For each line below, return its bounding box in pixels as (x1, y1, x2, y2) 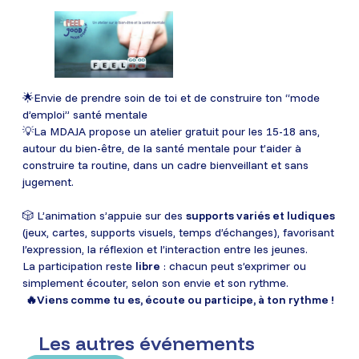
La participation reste (22, 258, 135, 273)
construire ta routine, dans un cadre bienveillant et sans (22, 157, 309, 172)
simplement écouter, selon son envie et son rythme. (22, 275, 288, 290)
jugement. (22, 174, 74, 189)
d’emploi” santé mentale (22, 107, 147, 122)
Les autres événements (38, 331, 255, 356)
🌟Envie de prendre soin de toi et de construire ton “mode (22, 90, 320, 105)
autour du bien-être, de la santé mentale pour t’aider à (22, 140, 301, 155)
